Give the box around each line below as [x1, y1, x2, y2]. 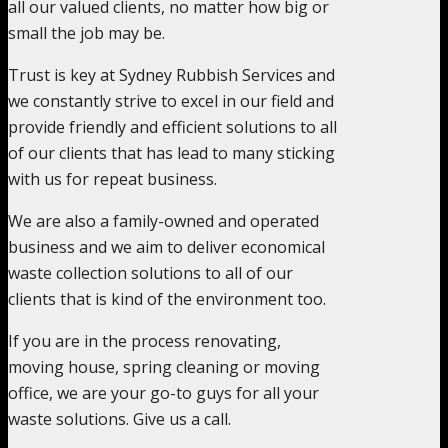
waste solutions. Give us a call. [8, 407, 231, 430]
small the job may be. [8, 21, 165, 44]
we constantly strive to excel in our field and [8, 89, 334, 112]
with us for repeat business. [8, 167, 217, 190]
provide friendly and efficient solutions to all [8, 115, 337, 138]
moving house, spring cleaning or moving [8, 355, 320, 378]
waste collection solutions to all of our [8, 261, 293, 284]
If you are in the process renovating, [8, 329, 281, 352]
